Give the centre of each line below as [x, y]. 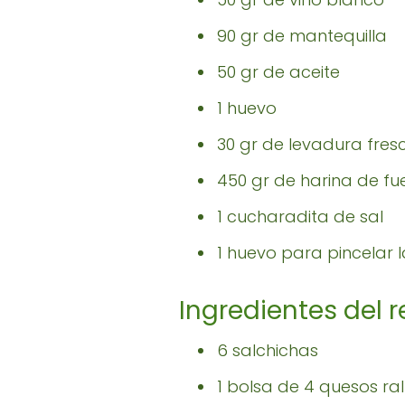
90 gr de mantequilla [302, 36]
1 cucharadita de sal [300, 217]
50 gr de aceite [278, 72]
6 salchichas [268, 351]
